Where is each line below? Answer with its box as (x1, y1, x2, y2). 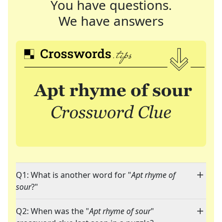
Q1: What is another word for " (16, 169, 131, 181)
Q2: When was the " (16, 206, 89, 217)
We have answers (58, 12, 164, 30)
